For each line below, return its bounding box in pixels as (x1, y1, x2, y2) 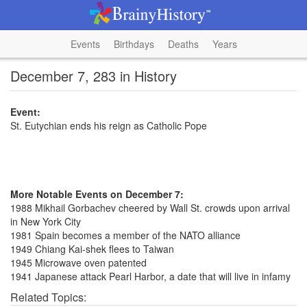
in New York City (10, 214, 81, 228)
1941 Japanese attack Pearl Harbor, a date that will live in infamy (10, 269, 291, 283)
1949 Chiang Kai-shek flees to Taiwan (10, 242, 174, 256)
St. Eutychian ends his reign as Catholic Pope (10, 119, 207, 132)
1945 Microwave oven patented (10, 256, 147, 269)
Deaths (167, 37, 199, 51)
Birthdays (113, 37, 154, 51)
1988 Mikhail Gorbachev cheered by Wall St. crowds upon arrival (10, 201, 290, 214)
